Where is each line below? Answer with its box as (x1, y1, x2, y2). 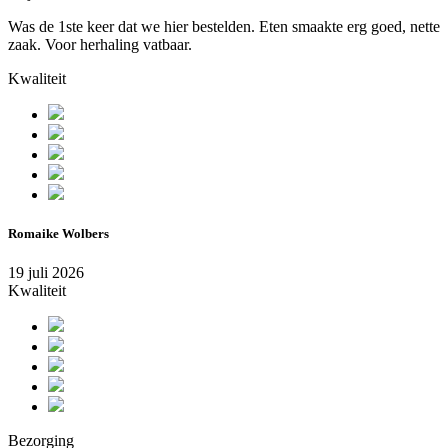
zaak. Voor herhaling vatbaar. (8, 35, 192, 53)
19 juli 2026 (8, 263, 84, 281)
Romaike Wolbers (8, 225, 109, 241)
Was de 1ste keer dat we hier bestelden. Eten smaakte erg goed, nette (8, 17, 440, 35)
